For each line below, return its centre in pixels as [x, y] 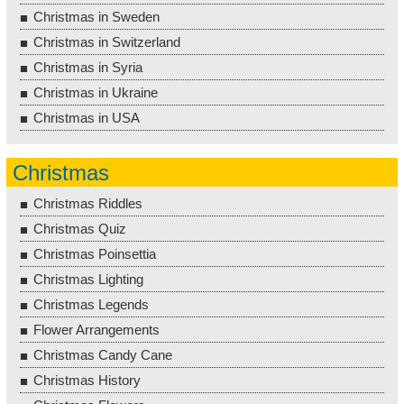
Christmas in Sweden [96, 16]
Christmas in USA [87, 117]
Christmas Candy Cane [103, 354]
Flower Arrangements [96, 329]
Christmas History [87, 380]
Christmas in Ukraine [96, 92]
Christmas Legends [91, 304]
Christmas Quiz [80, 228]
